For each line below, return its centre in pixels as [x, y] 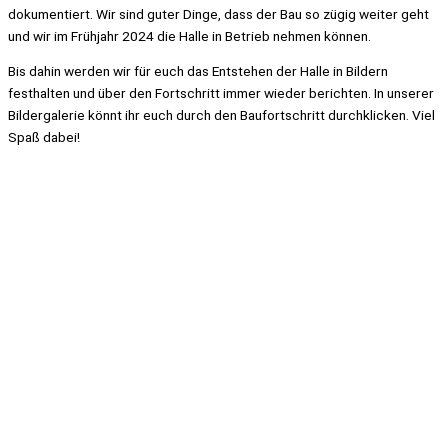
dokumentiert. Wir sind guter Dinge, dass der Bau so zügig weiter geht [218, 13]
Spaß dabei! [44, 137]
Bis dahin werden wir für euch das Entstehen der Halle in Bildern [198, 71]
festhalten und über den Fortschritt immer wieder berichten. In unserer [221, 93]
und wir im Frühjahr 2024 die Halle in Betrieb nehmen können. [189, 35]
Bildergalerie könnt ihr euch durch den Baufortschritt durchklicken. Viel [221, 115]
